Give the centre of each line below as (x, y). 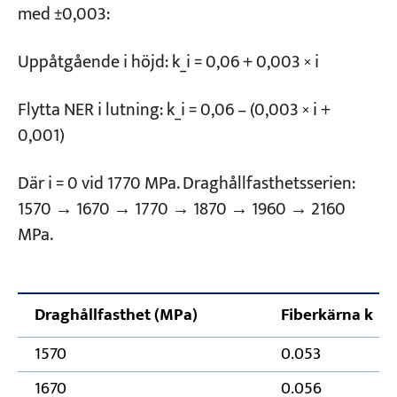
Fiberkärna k (327, 315)
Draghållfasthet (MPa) (116, 315)
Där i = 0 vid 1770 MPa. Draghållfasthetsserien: (186, 183)
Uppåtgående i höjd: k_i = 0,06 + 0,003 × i (168, 63)
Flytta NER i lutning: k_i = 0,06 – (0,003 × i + (174, 110)
